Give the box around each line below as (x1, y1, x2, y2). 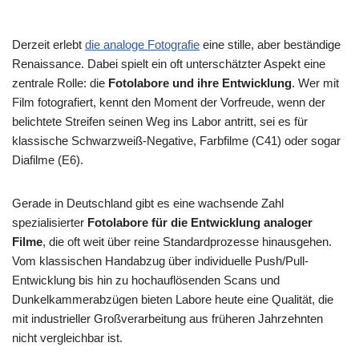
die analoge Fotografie (85, 38, 200, 51)
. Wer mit (292, 76, 339, 90)
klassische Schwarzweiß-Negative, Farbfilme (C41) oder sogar (12, 134, 341, 147)
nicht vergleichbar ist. (12, 331, 123, 345)
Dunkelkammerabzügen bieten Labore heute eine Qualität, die (12, 292, 333, 306)
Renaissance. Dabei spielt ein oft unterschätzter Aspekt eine (12, 57, 325, 71)
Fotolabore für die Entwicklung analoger (87, 216, 313, 229)
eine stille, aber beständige (200, 38, 341, 51)
